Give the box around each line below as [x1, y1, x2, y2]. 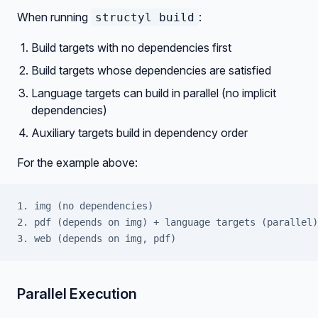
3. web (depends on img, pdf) [17, 233, 176, 244]
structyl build [95, 11, 194, 24]
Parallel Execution [17, 285, 137, 302]
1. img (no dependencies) [17, 200, 153, 212]
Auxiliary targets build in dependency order [31, 126, 248, 140]
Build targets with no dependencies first [31, 40, 231, 55]
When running [17, 10, 91, 24]
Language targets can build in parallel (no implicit [31, 86, 276, 100]
